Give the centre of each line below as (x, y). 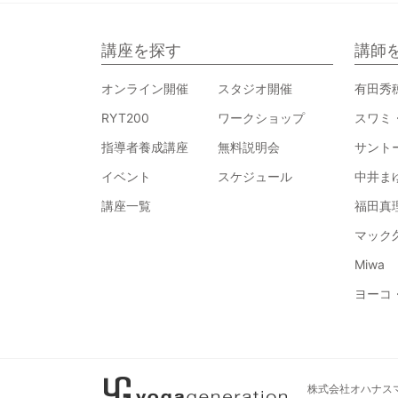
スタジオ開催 (255, 89)
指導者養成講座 (145, 147)
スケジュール (255, 177)
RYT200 (125, 118)
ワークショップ (261, 118)
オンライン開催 (145, 89)
